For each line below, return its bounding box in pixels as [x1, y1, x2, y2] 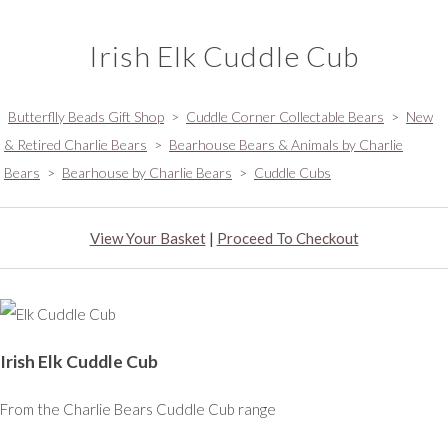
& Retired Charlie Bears [4, 135, 147, 153]
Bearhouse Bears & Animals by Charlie [169, 135, 403, 153]
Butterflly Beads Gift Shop [8, 107, 164, 125]
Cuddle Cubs [254, 163, 331, 181]
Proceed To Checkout [216, 228, 359, 247]
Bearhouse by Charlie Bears [62, 163, 232, 181]
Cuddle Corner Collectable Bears [186, 107, 384, 125]
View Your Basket [89, 228, 206, 247]
